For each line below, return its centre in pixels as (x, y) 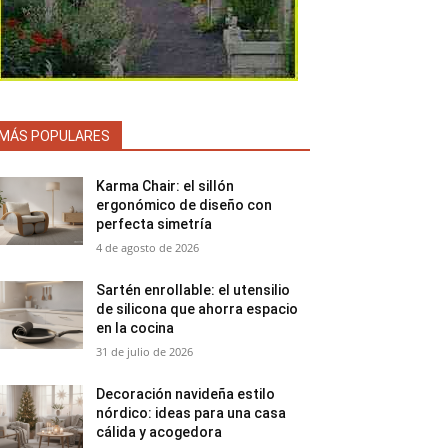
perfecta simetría (154, 224)
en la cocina (135, 328)
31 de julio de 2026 (145, 351)
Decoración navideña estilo (186, 394)
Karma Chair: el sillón (165, 186)
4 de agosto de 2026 (148, 247)
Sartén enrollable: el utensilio (193, 290)
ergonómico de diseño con (184, 205)
